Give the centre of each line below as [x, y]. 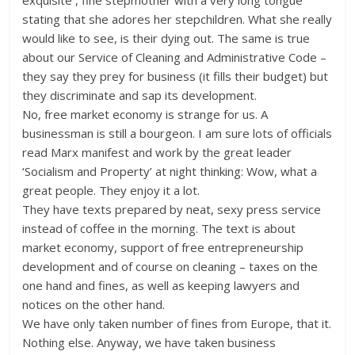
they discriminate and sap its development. [140, 95]
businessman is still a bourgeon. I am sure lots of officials [177, 134]
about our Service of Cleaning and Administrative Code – [175, 57]
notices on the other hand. [94, 305]
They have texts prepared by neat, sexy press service [172, 210]
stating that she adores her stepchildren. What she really [177, 19]
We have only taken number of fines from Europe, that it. [177, 324]
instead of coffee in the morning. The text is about [159, 229]
